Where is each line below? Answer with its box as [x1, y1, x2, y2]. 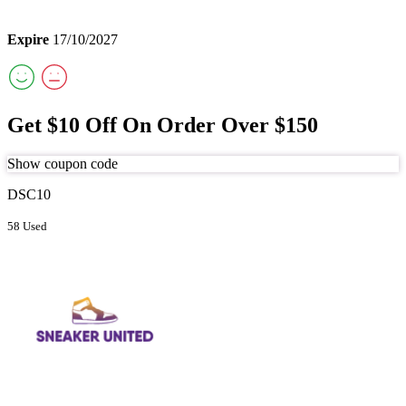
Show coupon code [7, 156, 118, 172]
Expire [7, 32, 49, 48]
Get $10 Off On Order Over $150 [7, 113, 318, 138]
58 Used [7, 219, 47, 234]
